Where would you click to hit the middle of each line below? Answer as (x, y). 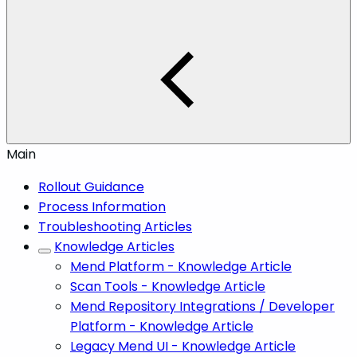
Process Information (102, 206)
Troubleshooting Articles (115, 226)
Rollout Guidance (91, 186)
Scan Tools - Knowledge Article (168, 286)
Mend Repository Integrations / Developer (202, 306)
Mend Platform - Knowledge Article (181, 266)
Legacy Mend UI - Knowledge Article (183, 346)
